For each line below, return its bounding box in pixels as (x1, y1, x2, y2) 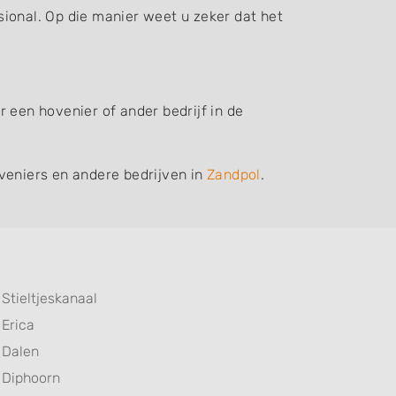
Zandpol (207, 166, 261, 183)
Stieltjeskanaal (2, 290, 97, 307)
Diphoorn (2, 369, 60, 386)
